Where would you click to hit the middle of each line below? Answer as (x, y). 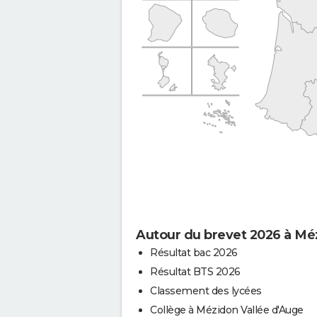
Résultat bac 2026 (194, 252)
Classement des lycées (206, 290)
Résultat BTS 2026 (195, 271)
